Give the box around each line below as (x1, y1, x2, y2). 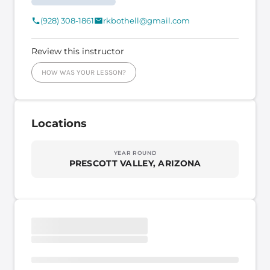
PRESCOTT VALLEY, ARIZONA (69, 158, 201, 169)
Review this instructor (31, 46, 124, 57)
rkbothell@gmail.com (103, 16, 190, 25)
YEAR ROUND (113, 150, 157, 156)
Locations (31, 117, 87, 130)
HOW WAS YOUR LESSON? (42, 68, 126, 77)
